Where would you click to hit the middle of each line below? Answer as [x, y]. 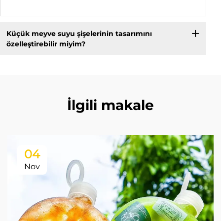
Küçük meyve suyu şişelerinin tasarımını [79, 33]
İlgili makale [110, 105]
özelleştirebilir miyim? [46, 44]
